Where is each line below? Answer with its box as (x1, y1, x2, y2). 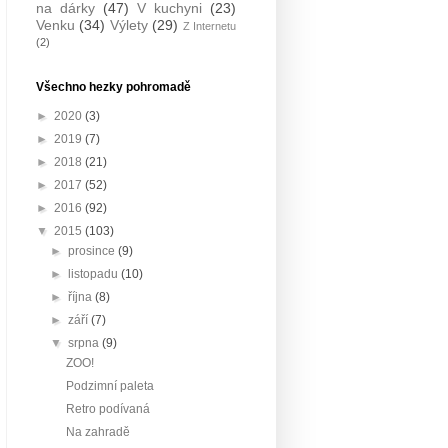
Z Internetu (182, 20, 237, 32)
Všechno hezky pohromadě (36, 80, 191, 94)
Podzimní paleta (65, 379, 154, 393)
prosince (68, 244, 119, 258)
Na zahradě (65, 425, 130, 439)
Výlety (109, 17, 148, 33)
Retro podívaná (65, 402, 150, 416)
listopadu (68, 267, 122, 281)
